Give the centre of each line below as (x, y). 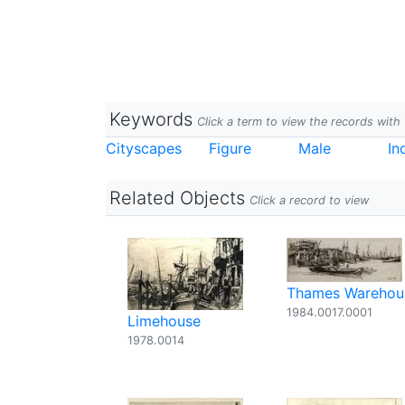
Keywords (151, 119)
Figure (230, 148)
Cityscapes (144, 148)
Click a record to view (309, 200)
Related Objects (177, 198)
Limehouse (164, 321)
